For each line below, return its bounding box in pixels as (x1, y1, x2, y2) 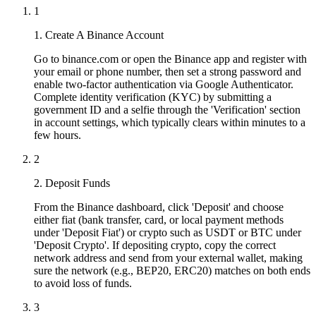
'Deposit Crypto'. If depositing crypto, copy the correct (34, 238, 276, 251)
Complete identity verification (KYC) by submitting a (34, 90, 272, 103)
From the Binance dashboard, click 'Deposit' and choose (34, 200, 284, 213)
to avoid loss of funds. (34, 276, 132, 289)
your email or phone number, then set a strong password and (34, 65, 301, 78)
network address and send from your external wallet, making (34, 251, 303, 264)
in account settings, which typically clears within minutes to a (34, 116, 305, 128)
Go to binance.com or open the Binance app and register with (34, 52, 307, 65)
